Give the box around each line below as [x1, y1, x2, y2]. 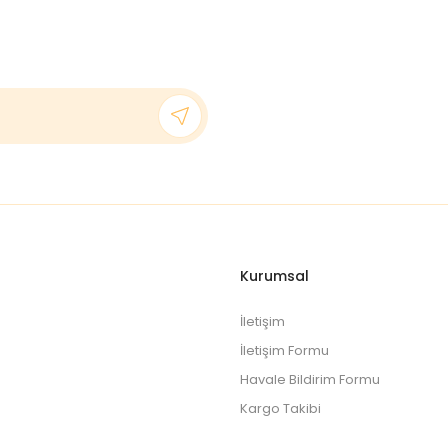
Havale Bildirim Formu [240, 370, 380, 389]
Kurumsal [240, 266, 309, 286]
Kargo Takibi [240, 399, 321, 418]
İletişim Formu [240, 341, 329, 360]
